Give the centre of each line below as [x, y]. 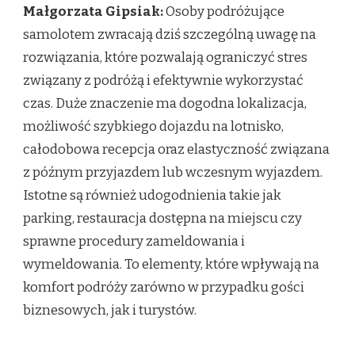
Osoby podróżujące [224, 11]
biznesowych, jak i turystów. [110, 310]
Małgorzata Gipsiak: [93, 11]
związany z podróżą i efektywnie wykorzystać [163, 80]
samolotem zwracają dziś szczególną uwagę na [170, 34]
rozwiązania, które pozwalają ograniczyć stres [165, 57]
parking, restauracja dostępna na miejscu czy [162, 218]
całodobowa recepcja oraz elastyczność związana [176, 149]
